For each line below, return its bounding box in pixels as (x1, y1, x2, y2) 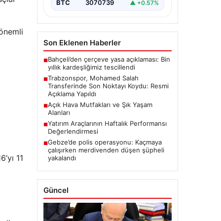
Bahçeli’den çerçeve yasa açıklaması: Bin (47, 55, 170, 64)
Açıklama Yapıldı (47, 90, 96, 98)
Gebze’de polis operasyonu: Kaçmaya (47, 138, 162, 147)
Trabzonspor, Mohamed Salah (47, 74, 139, 82)
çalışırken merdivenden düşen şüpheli (47, 146, 164, 154)
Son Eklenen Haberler (43, 38, 121, 48)
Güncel (43, 185, 69, 195)
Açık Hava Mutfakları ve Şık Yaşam (47, 101, 152, 109)
